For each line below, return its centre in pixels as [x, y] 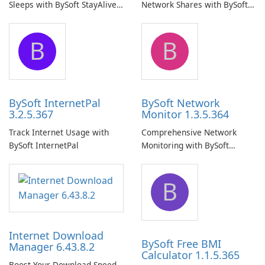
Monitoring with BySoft [185, 145]
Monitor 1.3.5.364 [185, 114]
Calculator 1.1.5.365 [190, 255]
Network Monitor [174, 158]
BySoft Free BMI [181, 244]
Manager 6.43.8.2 [52, 247]
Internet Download [56, 235]
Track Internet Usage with [59, 132]
